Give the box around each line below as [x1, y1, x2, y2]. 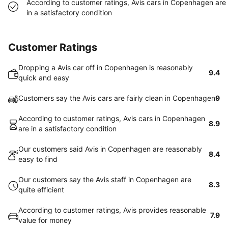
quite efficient [18, 185, 64, 194]
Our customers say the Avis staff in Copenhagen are [18, 175, 191, 184]
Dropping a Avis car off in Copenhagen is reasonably [18, 63, 193, 72]
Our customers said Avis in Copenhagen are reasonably [18, 145, 202, 153]
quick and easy [18, 73, 69, 82]
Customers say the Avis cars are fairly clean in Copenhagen [18, 94, 215, 102]
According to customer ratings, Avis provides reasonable [18, 206, 206, 214]
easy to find [18, 155, 58, 163]
